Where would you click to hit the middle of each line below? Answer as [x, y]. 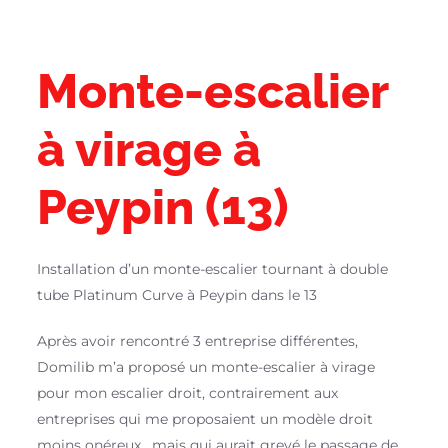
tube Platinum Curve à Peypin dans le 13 [177, 295]
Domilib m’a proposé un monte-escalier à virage [206, 367]
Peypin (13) [163, 207]
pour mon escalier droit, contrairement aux [188, 393]
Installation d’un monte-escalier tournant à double [213, 269]
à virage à [149, 149]
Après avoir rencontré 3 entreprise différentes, [198, 341]
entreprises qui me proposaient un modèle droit [205, 419]
